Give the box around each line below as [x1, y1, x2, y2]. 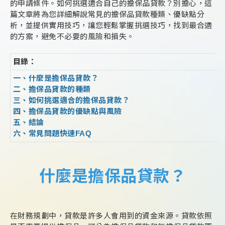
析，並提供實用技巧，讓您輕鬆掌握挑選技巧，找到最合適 [10, 21, 212, 30]
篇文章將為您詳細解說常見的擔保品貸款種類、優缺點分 [10, 10, 205, 19]
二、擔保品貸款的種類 [13, 85, 91, 93]
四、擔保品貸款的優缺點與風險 [13, 107, 122, 116]
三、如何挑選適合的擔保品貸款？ [13, 96, 130, 104]
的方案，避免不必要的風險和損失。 [10, 32, 135, 41]
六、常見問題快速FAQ [13, 129, 92, 138]
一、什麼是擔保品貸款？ [13, 74, 99, 82]
